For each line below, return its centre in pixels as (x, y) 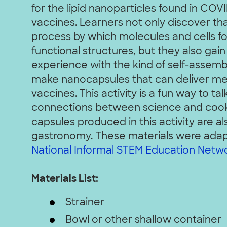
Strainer (85, 203)
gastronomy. (63, 137)
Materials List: (65, 179)
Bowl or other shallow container (143, 221)
